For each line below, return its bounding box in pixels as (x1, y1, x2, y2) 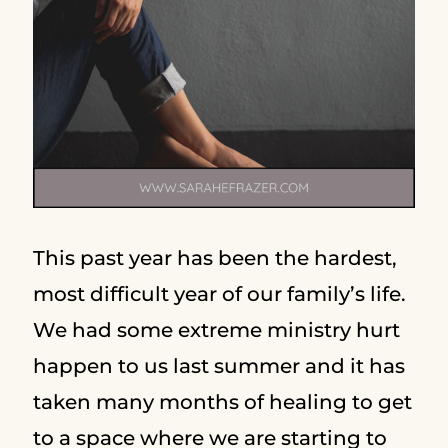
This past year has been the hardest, (32, 246, 397, 270)
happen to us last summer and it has (32, 354, 405, 378)
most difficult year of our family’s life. (32, 282, 406, 306)
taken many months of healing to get (32, 390, 412, 414)
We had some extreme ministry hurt (32, 318, 400, 342)
